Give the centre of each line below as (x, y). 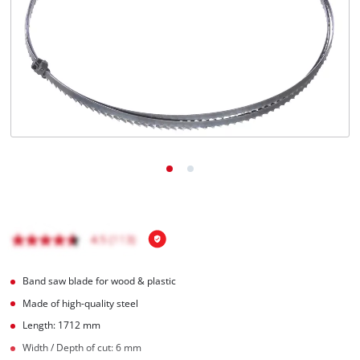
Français (63, 73)
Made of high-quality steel (81, 303)
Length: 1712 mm (62, 325)
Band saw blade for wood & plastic (100, 280)
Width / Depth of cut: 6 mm (82, 348)
